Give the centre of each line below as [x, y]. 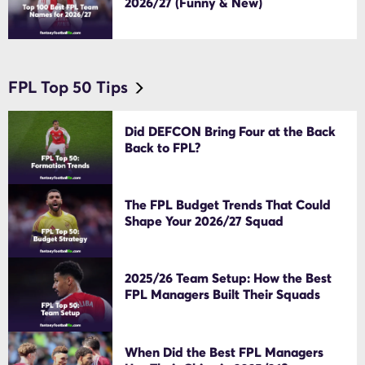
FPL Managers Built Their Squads [223, 295]
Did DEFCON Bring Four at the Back [231, 132]
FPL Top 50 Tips [68, 88]
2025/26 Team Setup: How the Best [229, 278]
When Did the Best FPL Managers [224, 352]
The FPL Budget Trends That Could [228, 205]
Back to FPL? [163, 148]
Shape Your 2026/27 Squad [204, 221]
